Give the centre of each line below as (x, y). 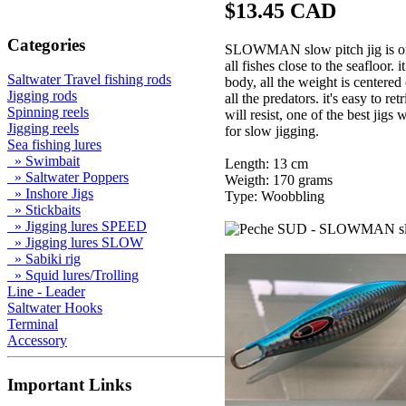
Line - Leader (46, 292)
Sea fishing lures (54, 145)
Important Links (69, 385)
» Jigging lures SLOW (75, 243)
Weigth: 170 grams (279, 179)
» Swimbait (43, 161)
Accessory (37, 341)
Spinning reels (48, 112)
